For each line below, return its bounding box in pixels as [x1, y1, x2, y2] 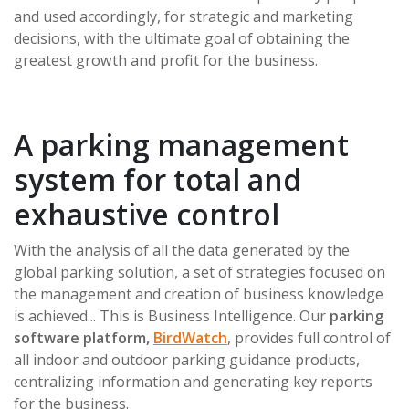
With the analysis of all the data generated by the [14, 239, 350, 260]
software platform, [14, 327, 153, 348]
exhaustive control [14, 194, 279, 234]
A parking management [14, 124, 349, 164]
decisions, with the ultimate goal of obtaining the [14, 27, 350, 48]
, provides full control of [227, 327, 391, 348]
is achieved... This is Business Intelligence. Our [14, 305, 330, 326]
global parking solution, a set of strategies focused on [14, 261, 385, 282]
